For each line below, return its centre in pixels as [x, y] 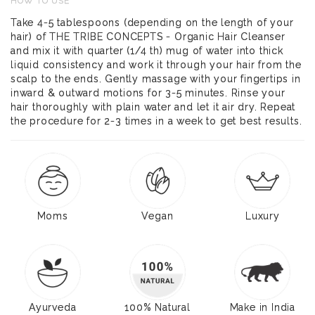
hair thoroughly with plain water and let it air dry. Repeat [153, 107]
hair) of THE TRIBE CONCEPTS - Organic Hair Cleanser [148, 36]
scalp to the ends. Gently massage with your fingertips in [156, 78]
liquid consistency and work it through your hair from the [156, 64]
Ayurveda [52, 307]
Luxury [262, 216]
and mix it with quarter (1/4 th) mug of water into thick [147, 50]
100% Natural [157, 307]
